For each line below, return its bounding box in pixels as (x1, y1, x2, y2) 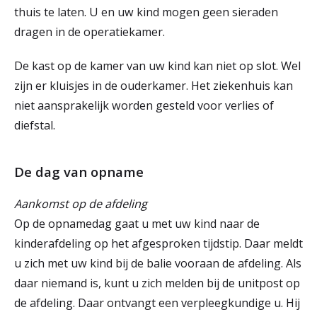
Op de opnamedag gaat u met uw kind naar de (14, 216, 260, 231)
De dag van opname (14, 163, 147, 180)
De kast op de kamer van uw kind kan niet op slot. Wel (14, 58, 301, 74)
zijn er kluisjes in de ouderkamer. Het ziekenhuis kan (14, 78, 293, 93)
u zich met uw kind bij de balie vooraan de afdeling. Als (14, 255, 301, 271)
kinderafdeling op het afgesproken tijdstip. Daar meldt (14, 236, 303, 251)
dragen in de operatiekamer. (14, 24, 171, 40)
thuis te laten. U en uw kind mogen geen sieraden (14, 4, 278, 20)
